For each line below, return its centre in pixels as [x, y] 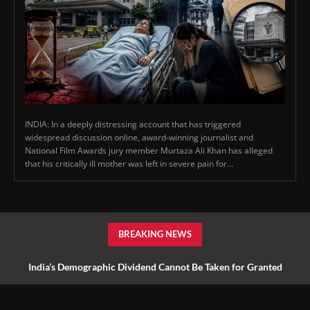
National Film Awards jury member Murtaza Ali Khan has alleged [149, 151]
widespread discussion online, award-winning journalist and [139, 138]
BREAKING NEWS [155, 234]
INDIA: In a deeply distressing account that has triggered [133, 125]
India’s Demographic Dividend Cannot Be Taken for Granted [155, 267]
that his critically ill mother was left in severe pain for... [129, 164]
